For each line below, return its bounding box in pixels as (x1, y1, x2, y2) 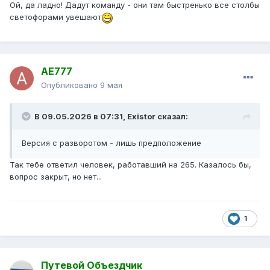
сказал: (155, 111, 188, 122)
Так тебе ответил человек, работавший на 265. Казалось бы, (10, 160, 251, 170)
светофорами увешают (10, 12, 101, 22)
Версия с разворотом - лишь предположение (22, 138, 201, 148)
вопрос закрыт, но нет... (10, 172, 104, 182)
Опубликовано (41, 80, 100, 90)
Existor (127, 111, 155, 122)
